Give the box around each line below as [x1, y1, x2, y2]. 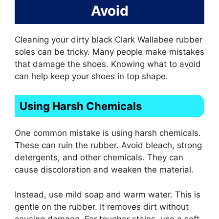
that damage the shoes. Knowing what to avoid [15, 59, 201, 69]
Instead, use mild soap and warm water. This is [15, 189, 200, 199]
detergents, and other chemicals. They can [15, 153, 183, 163]
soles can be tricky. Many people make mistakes [15, 46, 204, 57]
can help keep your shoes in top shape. [15, 71, 168, 81]
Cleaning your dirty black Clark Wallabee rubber [15, 34, 202, 44]
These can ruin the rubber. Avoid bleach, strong [15, 140, 202, 151]
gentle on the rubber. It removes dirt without [15, 201, 189, 212]
